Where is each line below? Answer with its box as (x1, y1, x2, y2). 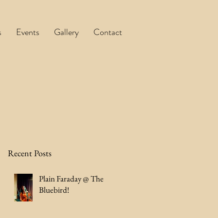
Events (16, 26, 39, 38)
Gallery (54, 26, 79, 38)
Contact (93, 26, 122, 38)
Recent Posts (8, 147, 52, 159)
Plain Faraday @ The (39, 173, 104, 184)
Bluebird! (39, 184, 69, 195)
